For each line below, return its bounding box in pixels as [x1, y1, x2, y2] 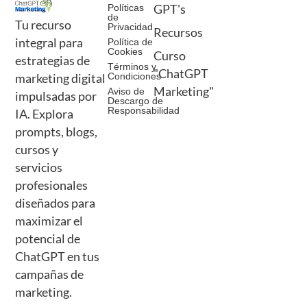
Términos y [107, 61, 156, 73]
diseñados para [15, 196, 96, 211]
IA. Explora [15, 107, 74, 122]
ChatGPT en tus [15, 249, 100, 265]
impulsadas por [15, 89, 97, 104]
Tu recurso [15, 18, 72, 33]
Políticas [107, 2, 144, 14]
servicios [15, 160, 63, 175]
